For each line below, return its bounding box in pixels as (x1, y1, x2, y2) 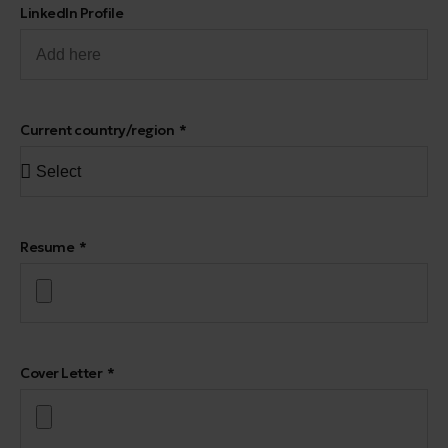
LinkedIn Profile (20, 4, 123, 22)
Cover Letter (20, 364, 105, 382)
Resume (20, 238, 77, 256)
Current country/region (20, 121, 177, 139)
